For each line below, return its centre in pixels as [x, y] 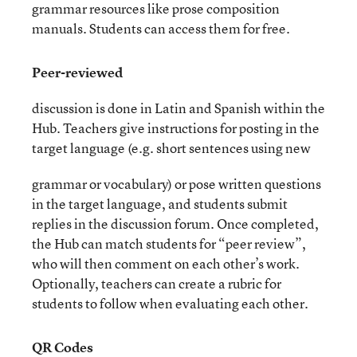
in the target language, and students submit [160, 204]
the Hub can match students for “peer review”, [169, 243]
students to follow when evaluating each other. [170, 303]
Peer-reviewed [77, 72]
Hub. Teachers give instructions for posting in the [176, 128]
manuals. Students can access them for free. [161, 28]
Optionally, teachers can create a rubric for [157, 283]
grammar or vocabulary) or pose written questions [177, 184]
